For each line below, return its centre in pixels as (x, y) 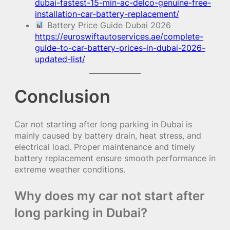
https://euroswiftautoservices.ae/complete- (119, 36)
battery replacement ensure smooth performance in (115, 158)
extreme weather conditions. (70, 170)
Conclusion (62, 97)
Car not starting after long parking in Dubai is (103, 124)
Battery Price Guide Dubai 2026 (108, 25)
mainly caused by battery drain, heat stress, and (108, 136)
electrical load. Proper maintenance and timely (105, 147)
